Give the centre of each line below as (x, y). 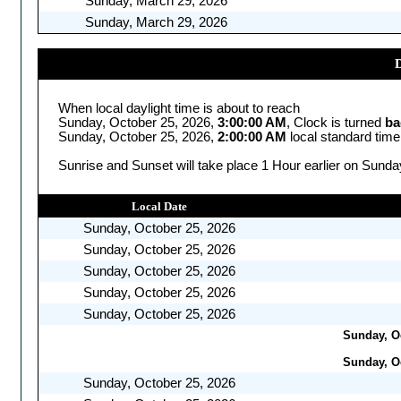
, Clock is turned (336, 122)
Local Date (159, 206)
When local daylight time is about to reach (179, 108)
